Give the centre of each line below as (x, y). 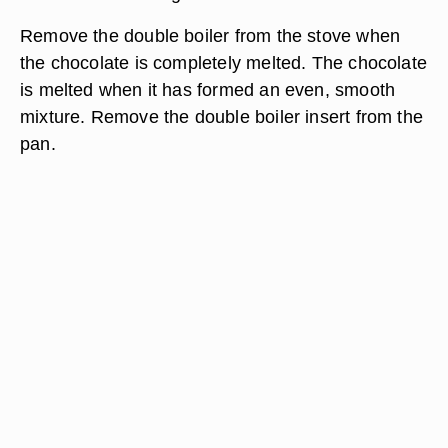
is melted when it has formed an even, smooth (208, 89)
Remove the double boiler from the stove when (210, 35)
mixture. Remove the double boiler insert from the (222, 116)
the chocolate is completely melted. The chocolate (224, 62)
